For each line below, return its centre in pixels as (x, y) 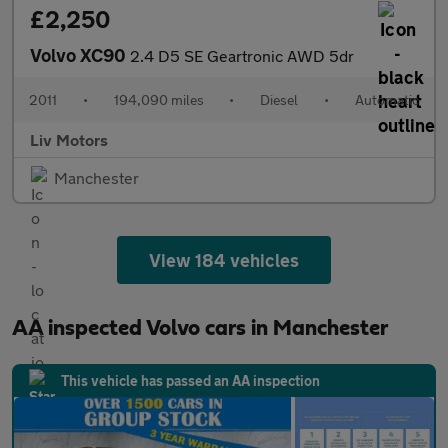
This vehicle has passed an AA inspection (190, 380)
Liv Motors (69, 139)
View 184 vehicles (224, 260)
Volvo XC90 (80, 55)
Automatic (386, 99)
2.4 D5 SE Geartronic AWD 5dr (242, 55)
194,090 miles (158, 99)
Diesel (279, 99)
